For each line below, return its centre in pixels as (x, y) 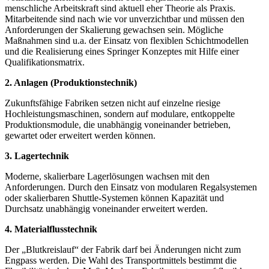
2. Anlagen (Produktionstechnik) (71, 82)
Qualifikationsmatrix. (45, 62)
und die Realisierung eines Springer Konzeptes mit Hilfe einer (122, 51)
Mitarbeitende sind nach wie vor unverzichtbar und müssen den (125, 19)
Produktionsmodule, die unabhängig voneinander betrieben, (118, 124)
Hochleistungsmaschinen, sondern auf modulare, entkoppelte (120, 113)
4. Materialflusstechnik (51, 229)
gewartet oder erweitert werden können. (80, 135)
